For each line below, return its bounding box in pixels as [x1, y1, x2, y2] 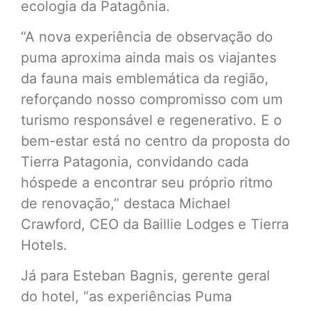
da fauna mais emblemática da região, [21, 69, 269, 87]
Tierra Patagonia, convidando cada [21, 153, 249, 170]
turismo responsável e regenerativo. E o [21, 111, 282, 128]
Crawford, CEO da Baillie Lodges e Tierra [21, 215, 289, 233]
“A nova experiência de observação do [21, 28, 273, 45]
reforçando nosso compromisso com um [21, 90, 283, 108]
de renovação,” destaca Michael [21, 194, 230, 212]
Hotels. [21, 236, 67, 253]
